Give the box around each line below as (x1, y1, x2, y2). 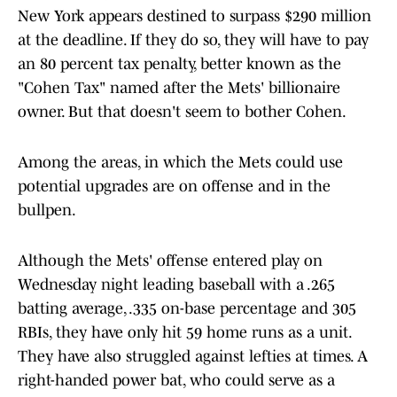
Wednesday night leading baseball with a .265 (18, 276, 335, 294)
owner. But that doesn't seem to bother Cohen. (18, 103, 349, 121)
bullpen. (18, 201, 76, 220)
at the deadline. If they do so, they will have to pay (18, 31, 369, 50)
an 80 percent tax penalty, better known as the (18, 55, 341, 74)
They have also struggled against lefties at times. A (18, 347, 368, 366)
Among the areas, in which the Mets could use (18, 153, 343, 172)
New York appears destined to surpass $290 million (18, 7, 371, 26)
